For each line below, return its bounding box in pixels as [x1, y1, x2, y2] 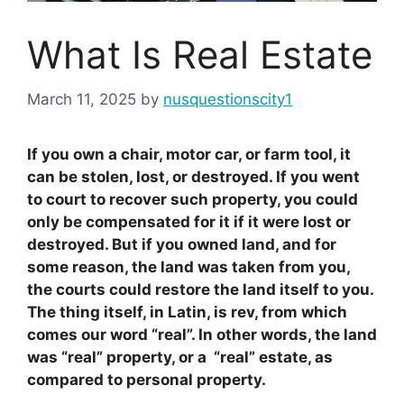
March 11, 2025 [27, 89, 136, 108]
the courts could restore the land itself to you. [27, 280, 373, 298]
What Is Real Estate [27, 32, 372, 78]
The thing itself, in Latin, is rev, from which [27, 302, 347, 321]
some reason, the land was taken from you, [27, 257, 354, 276]
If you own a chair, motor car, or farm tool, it [27, 144, 351, 163]
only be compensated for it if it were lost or [27, 212, 351, 231]
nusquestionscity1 [163, 89, 292, 108]
